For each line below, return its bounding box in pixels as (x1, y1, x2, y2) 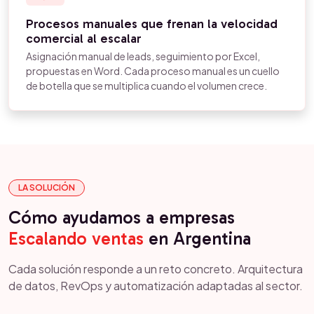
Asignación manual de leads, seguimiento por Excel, (26, 50, 260, 62)
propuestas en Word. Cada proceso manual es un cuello (26, 64, 280, 77)
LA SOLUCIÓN (18, 182, 75, 193)
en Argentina (144, 228, 251, 250)
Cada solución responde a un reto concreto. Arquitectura (8, 261, 303, 276)
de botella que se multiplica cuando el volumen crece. (26, 79, 267, 92)
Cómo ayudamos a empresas (8, 207, 235, 228)
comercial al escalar (26, 31, 142, 46)
